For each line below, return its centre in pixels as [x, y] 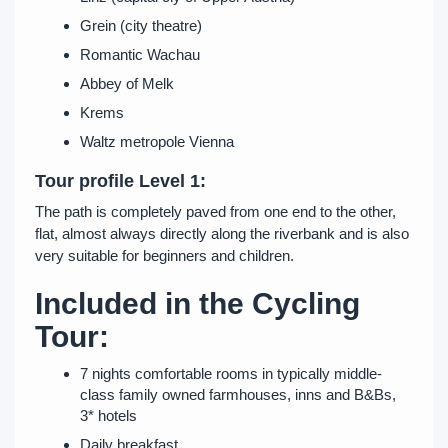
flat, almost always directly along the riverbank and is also [222, 233]
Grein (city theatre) [141, 25]
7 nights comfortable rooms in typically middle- [231, 373]
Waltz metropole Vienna [157, 141]
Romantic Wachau [140, 54]
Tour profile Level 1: [120, 181]
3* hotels [108, 415]
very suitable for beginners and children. [164, 255]
